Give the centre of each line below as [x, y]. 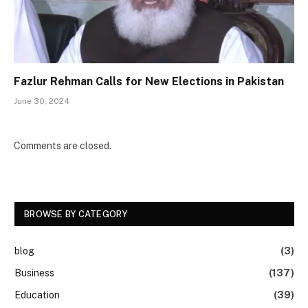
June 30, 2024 [42, 101]
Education [37, 295]
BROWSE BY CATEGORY [76, 214]
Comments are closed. [63, 145]
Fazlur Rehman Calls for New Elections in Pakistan [149, 81]
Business [34, 273]
